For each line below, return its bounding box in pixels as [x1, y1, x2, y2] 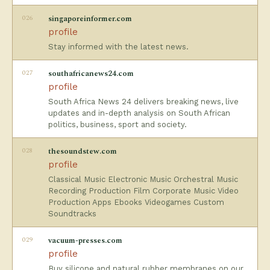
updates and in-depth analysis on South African [48, 108, 230, 118]
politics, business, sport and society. [48, 120, 187, 129]
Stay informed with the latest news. [48, 42, 189, 51]
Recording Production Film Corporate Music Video [48, 186, 239, 195]
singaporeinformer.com [48, 13, 132, 25]
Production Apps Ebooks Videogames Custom [48, 198, 224, 207]
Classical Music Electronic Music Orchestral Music [48, 175, 238, 184]
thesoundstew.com [48, 145, 117, 157]
